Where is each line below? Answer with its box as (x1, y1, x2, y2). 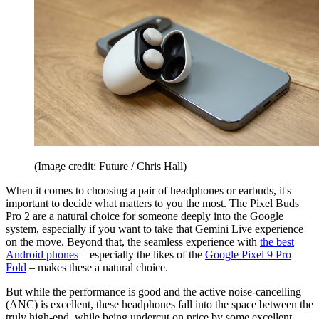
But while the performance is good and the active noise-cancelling (6, 285, 301, 298)
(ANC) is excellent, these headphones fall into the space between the (6, 298, 313, 310)
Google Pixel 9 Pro (205, 248, 291, 261)
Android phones (6, 248, 78, 261)
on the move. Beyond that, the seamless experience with (6, 235, 260, 248)
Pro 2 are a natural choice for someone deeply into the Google (6, 209, 283, 222)
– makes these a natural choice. (26, 261, 168, 273)
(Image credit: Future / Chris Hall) (34, 159, 187, 172)
